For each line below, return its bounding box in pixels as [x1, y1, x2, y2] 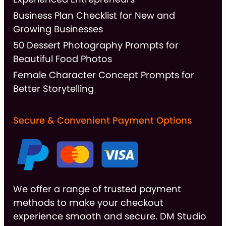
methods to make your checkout [13, 196, 163, 209]
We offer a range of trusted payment [13, 183, 181, 196]
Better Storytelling [13, 82, 94, 95]
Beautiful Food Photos [13, 52, 112, 66]
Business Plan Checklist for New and [13, 9, 175, 22]
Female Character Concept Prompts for [13, 69, 194, 82]
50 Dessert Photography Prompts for [13, 39, 179, 52]
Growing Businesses [13, 23, 103, 36]
